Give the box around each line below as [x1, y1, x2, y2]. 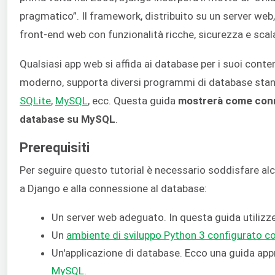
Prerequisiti [20, 139, 90, 155]
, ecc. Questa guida [88, 95, 178, 107]
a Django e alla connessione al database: [20, 182, 207, 195]
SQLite [20, 95, 51, 107]
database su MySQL [20, 113, 115, 126]
